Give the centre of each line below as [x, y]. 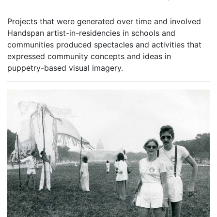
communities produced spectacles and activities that [104, 45]
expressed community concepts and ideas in [89, 56]
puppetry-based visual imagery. [65, 68]
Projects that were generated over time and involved [104, 22]
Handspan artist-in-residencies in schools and [91, 33]
